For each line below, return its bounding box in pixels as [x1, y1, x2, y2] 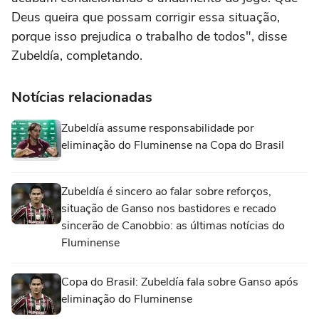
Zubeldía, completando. [11, 46, 142, 64]
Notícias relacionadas [11, 87, 152, 107]
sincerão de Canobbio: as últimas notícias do [61, 217, 285, 234]
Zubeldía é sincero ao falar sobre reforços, [61, 183, 271, 199]
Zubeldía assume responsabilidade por [61, 120, 254, 136]
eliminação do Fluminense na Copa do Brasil [61, 137, 284, 153]
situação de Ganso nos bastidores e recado [61, 200, 276, 216]
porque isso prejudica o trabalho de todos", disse [11, 27, 287, 45]
